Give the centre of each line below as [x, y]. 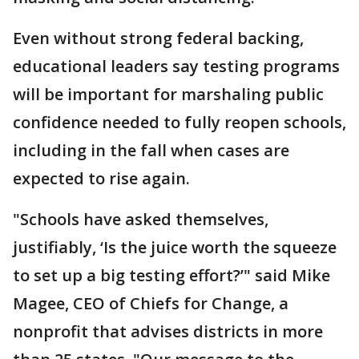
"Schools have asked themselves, [141, 219]
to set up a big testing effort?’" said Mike [171, 275]
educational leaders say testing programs [176, 66]
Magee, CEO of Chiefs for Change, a [151, 303]
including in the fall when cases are [151, 150]
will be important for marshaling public [168, 94]
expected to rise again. [101, 178]
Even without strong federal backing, [158, 38]
